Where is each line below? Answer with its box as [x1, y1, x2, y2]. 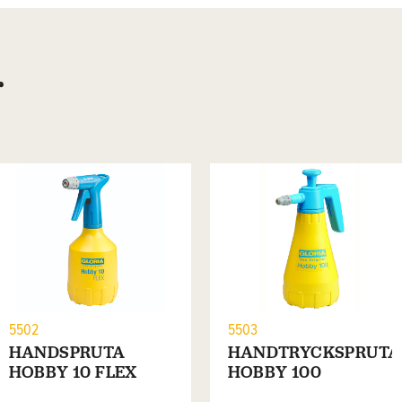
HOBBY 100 [227, 361, 321, 384]
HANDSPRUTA [8, 341, 126, 364]
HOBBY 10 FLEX [8, 361, 137, 384]
